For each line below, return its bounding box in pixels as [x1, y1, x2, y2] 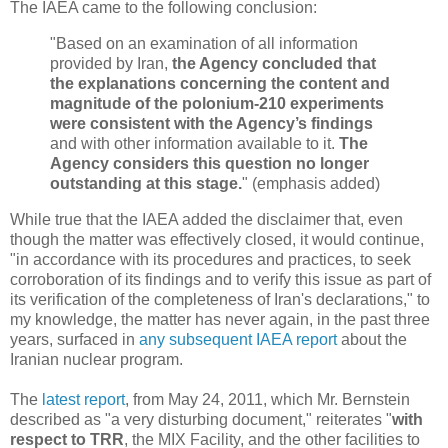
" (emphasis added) [242, 174, 380, 192]
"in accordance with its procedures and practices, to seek [10, 250, 411, 268]
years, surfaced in [10, 330, 139, 348]
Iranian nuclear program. [10, 350, 183, 368]
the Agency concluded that [172, 54, 376, 72]
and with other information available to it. [50, 134, 339, 152]
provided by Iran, [50, 54, 172, 72]
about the [337, 330, 407, 348]
